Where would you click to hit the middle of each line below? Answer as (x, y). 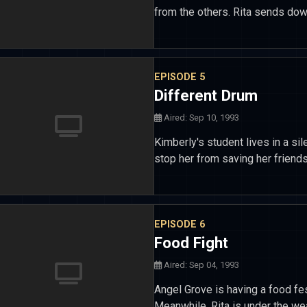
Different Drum (206, 95)
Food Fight (191, 242)
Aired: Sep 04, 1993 (200, 265)
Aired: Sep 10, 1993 (200, 118)
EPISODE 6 (180, 224)
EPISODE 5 (180, 77)
